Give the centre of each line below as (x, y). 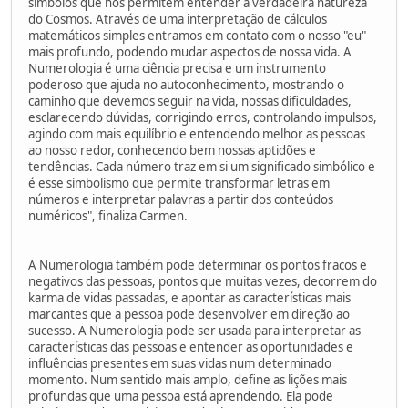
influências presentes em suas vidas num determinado (180, 363)
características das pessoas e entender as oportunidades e (191, 347)
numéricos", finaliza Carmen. (108, 215)
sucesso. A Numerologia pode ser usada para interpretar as (194, 330)
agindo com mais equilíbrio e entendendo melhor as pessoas (197, 133)
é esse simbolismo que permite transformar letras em (179, 183)
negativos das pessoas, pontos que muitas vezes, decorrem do (203, 281)
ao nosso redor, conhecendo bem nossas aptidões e (172, 150)
